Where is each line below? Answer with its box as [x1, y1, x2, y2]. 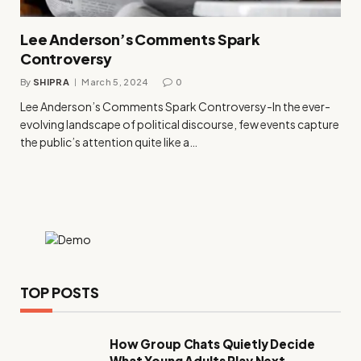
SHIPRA [33, 76, 69, 87]
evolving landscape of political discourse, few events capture [20, 116, 339, 131]
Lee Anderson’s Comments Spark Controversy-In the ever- [20, 98, 330, 114]
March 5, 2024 [81, 76, 148, 87]
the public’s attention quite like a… [20, 134, 197, 149]
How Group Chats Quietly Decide [110, 335, 315, 351]
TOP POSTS [20, 283, 99, 301]
